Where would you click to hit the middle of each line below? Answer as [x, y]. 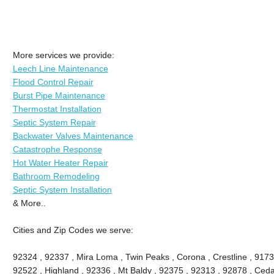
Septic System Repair [54, 122]
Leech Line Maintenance [60, 68]
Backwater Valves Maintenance [73, 135]
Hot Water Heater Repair [60, 162]
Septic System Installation [62, 189]
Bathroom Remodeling [56, 176]
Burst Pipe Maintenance [59, 95]
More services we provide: [63, 55]
